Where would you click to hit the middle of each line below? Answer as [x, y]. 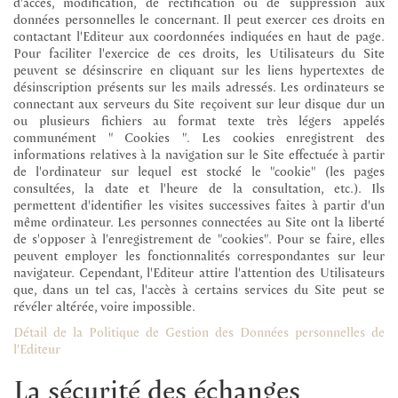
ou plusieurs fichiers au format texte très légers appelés [199, 119]
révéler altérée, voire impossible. [104, 305]
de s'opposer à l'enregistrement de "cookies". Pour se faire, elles [199, 238]
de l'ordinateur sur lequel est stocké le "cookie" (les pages [199, 170]
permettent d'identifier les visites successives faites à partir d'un [199, 204]
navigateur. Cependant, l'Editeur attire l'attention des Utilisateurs [199, 271]
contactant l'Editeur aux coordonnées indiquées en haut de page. [199, 35]
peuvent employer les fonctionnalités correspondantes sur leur [199, 255]
